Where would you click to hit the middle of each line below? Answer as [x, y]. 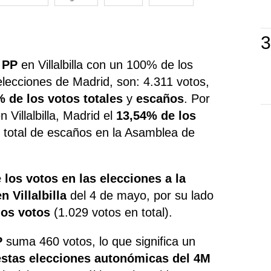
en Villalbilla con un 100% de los [106, 64]
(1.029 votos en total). [112, 212]
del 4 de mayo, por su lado [140, 195]
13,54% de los [156, 115]
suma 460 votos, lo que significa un [99, 241]
